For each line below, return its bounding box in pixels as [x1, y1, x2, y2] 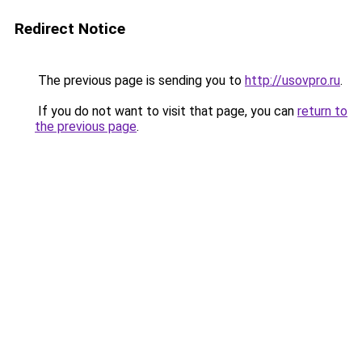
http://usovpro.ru [245, 73, 340, 88]
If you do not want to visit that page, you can [35, 103, 297, 119]
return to [297, 103, 347, 119]
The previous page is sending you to [35, 73, 245, 88]
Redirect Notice [15, 19, 125, 38]
